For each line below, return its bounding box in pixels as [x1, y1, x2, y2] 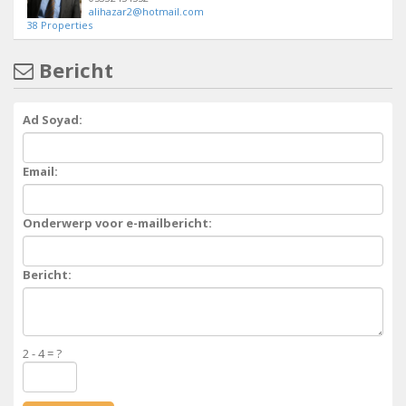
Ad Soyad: [23, 111, 82, 129]
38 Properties [27, 18, 92, 33]
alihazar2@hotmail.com [89, 5, 204, 19]
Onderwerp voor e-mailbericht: [23, 215, 212, 232]
